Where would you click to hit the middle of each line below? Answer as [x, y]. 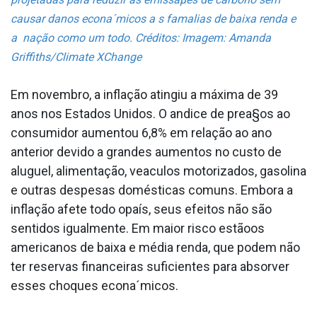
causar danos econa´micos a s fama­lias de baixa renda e [153, 19]
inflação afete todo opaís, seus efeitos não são [141, 209]
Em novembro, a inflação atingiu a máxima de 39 [144, 95]
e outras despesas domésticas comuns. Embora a [152, 190]
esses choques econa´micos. [94, 286]
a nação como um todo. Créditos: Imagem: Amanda [141, 38]
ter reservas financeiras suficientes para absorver [150, 267]
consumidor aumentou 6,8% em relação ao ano [141, 133]
